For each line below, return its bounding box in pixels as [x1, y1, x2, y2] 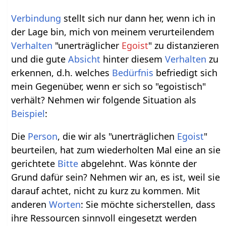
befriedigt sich [153, 66, 218, 79]
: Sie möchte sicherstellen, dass [81, 198, 216, 210]
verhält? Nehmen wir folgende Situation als [11, 93, 197, 106]
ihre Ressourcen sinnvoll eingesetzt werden [11, 211, 197, 224]
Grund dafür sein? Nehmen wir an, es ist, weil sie [11, 171, 220, 183]
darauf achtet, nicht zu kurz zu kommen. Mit [11, 184, 201, 197]
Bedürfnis [112, 66, 154, 79]
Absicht [68, 52, 101, 65]
